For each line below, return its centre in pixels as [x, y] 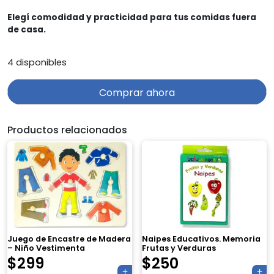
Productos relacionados [67, 130]
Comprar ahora [137, 92]
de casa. [27, 29]
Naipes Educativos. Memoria [201, 239]
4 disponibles [37, 62]
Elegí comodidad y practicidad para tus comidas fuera [132, 17]
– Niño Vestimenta [46, 248]
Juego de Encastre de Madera [69, 239]
